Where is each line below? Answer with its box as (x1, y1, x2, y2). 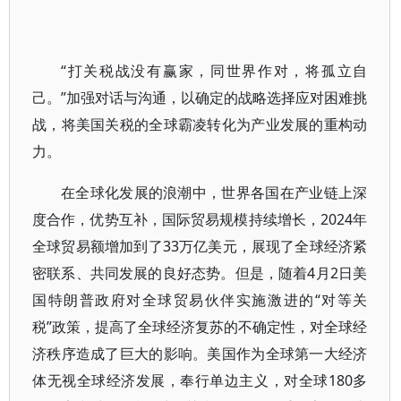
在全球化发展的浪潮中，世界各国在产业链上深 (61, 183, 368, 202)
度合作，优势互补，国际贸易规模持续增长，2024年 (32, 209, 368, 229)
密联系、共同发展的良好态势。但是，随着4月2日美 (32, 263, 368, 283)
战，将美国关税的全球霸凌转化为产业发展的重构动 (32, 115, 368, 134)
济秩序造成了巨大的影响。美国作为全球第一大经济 (32, 344, 368, 363)
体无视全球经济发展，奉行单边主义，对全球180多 (32, 371, 368, 390)
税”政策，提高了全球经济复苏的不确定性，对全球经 (32, 317, 368, 337)
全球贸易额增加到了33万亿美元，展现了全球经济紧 (32, 236, 368, 256)
